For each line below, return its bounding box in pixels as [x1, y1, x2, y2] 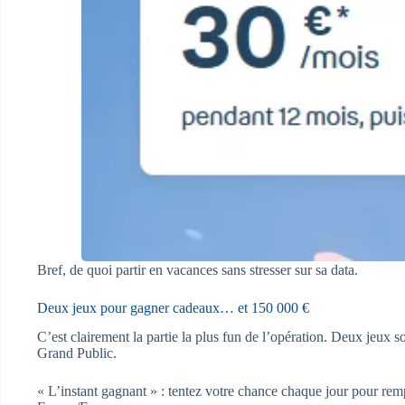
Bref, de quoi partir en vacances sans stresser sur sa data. [37, 261, 358, 278]
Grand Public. [37, 345, 117, 362]
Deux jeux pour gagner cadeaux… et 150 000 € [37, 299, 309, 316]
